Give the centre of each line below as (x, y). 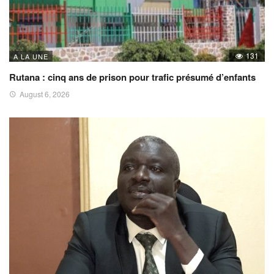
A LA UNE (31, 56)
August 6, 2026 (45, 94)
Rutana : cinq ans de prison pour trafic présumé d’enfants (132, 77)
